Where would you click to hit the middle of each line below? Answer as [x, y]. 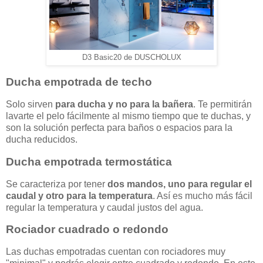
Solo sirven [29, 104]
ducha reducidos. [42, 139]
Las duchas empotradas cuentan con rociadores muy [116, 252]
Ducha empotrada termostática [89, 161]
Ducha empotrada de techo [79, 82]
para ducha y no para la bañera [123, 104]
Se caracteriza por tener [57, 184]
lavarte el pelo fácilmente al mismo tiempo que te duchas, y [128, 116]
